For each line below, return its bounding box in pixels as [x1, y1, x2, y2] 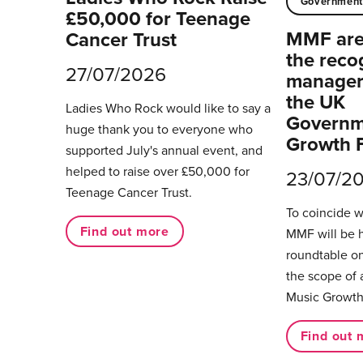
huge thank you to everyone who [65, 120, 253, 139]
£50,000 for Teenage [65, 4, 250, 33]
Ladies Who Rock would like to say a [65, 99, 271, 117]
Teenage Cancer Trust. [65, 183, 195, 202]
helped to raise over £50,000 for [65, 162, 250, 181]
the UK [285, 88, 345, 117]
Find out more [79, 221, 170, 241]
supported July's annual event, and [65, 141, 263, 160]
